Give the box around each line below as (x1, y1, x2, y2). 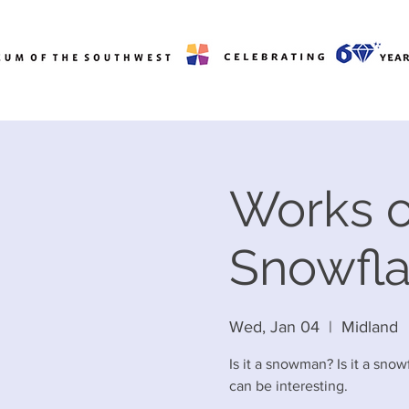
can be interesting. (228, 377, 348, 393)
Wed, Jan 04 (228, 317, 320, 336)
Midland (341, 317, 398, 336)
